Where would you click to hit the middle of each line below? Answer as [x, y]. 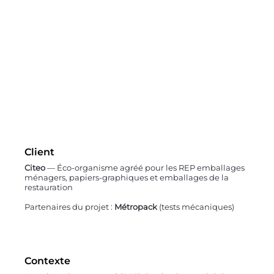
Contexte [48, 261]
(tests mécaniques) [196, 207]
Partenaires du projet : [70, 207]
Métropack [136, 207]
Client [40, 152]
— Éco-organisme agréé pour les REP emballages [145, 168]
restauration [49, 187]
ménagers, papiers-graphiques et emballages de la [127, 178]
